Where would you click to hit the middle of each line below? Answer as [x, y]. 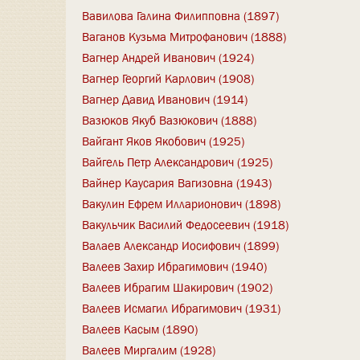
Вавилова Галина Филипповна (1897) [180, 16]
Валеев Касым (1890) [140, 329]
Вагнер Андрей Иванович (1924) [168, 57]
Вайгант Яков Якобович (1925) [163, 141]
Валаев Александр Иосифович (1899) [180, 245]
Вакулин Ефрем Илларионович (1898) [181, 204]
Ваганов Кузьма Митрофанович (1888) [184, 37]
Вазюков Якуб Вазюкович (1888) [169, 120]
